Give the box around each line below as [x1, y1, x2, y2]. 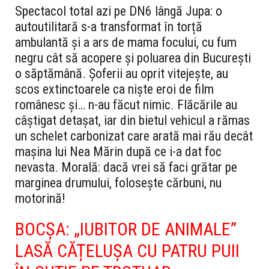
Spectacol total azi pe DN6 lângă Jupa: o [15, 3, 222, 19]
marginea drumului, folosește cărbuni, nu [15, 175, 222, 190]
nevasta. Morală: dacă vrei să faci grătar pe [15, 159, 237, 175]
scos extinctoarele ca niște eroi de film [15, 81, 214, 97]
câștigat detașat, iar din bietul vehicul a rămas [15, 112, 250, 128]
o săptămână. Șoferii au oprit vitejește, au [15, 65, 228, 81]
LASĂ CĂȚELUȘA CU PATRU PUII [15, 240, 240, 261]
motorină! [15, 190, 65, 206]
